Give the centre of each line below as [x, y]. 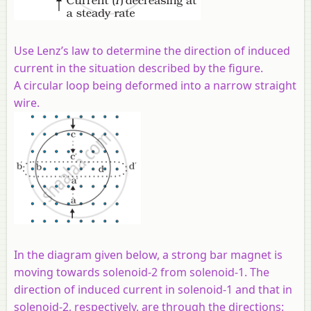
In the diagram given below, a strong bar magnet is [148, 255]
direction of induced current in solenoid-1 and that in [153, 290]
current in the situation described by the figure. [138, 68]
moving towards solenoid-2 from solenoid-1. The [142, 272]
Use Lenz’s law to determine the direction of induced [152, 51]
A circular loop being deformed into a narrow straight [155, 86]
